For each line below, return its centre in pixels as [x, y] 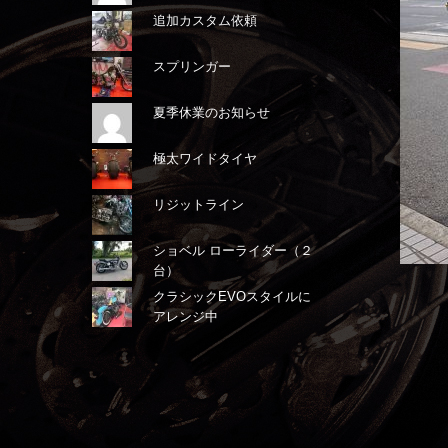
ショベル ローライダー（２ [233, 250]
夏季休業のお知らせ [212, 112]
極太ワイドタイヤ [205, 158]
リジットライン [199, 204]
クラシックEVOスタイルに [232, 296]
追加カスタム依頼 [205, 20]
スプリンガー [192, 66]
